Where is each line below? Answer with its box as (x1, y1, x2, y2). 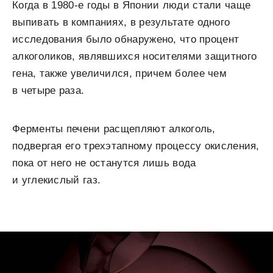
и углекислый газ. (12, 174, 101, 186)
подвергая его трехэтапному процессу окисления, (12, 140, 260, 152)
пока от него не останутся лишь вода (12, 157, 196, 169)
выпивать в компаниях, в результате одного (12, 16, 230, 28)
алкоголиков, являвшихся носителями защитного (12, 50, 257, 62)
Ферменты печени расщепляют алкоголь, (12, 122, 216, 135)
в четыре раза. (12, 84, 85, 96)
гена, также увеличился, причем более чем (12, 67, 227, 79)
